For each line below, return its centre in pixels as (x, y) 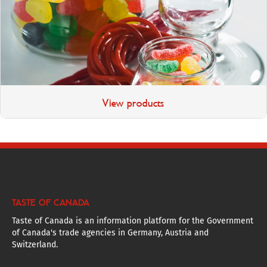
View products (133, 103)
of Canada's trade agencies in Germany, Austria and (110, 233)
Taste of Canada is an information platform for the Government (133, 221)
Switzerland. (35, 245)
